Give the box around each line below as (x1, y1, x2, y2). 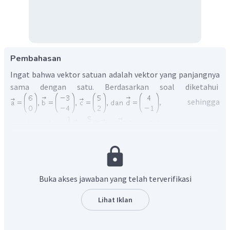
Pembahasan (10, 53, 61, 65)
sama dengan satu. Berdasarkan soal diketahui (10, 82, 220, 92)
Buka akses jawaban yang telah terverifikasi (39, 174, 191, 184)
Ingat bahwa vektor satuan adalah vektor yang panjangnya (10, 69, 220, 80)
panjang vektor (10, 118, 65, 128)
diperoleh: (126, 118, 163, 128)
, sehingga (159, 97, 220, 107)
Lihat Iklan (98, 195, 132, 205)
